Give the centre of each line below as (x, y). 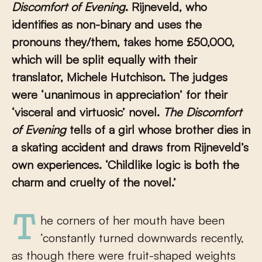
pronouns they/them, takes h (86, 42)
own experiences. (57, 165)
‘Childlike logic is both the (172, 165)
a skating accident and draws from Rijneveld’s (130, 147)
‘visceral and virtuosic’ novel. (86, 112)
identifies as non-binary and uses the (107, 24)
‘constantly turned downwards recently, (142, 238)
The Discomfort (202, 112)
